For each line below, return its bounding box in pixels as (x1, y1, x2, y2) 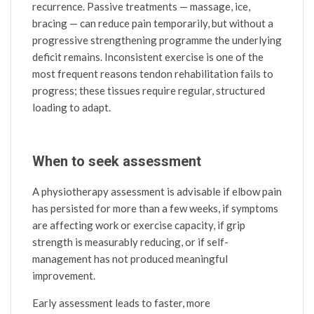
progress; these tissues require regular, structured (32, 83, 265, 97)
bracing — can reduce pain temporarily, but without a (32, 16, 273, 29)
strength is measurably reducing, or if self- (32, 235, 228, 248)
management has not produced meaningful (32, 252, 228, 265)
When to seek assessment (32, 152, 201, 170)
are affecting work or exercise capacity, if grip (32, 218, 245, 231)
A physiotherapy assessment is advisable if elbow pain (32, 184, 282, 198)
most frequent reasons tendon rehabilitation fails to (32, 67, 273, 80)
